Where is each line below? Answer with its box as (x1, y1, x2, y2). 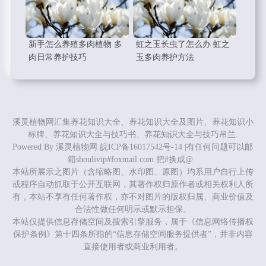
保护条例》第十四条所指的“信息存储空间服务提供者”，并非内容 (12, 230, 253, 239)
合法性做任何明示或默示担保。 (74, 205, 191, 214)
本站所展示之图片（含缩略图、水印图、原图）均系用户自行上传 (12, 167, 254, 177)
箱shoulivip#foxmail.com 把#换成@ (68, 155, 198, 164)
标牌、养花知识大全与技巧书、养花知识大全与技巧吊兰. (27, 130, 238, 140)
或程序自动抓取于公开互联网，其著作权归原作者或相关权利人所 (12, 180, 254, 189)
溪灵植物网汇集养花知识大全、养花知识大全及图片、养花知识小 (12, 118, 254, 127)
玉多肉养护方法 (136, 53, 195, 62)
